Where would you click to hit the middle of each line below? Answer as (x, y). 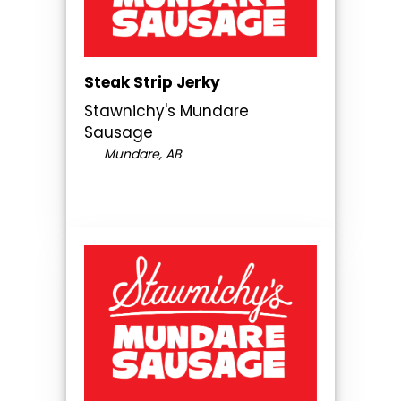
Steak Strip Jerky (152, 83)
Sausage (119, 133)
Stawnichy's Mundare (166, 111)
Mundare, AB (141, 154)
